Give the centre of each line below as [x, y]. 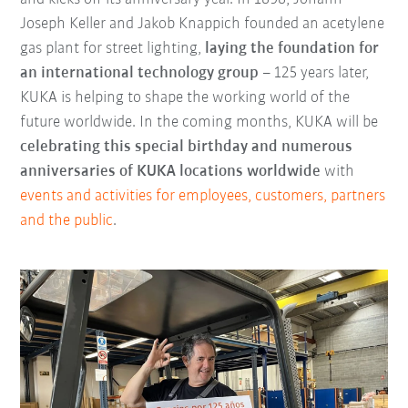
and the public [67, 221]
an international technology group [140, 74]
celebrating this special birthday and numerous [187, 148]
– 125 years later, [314, 74]
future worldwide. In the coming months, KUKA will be [199, 123]
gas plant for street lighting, [113, 49]
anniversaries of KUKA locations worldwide [171, 172]
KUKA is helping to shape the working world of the [185, 98]
